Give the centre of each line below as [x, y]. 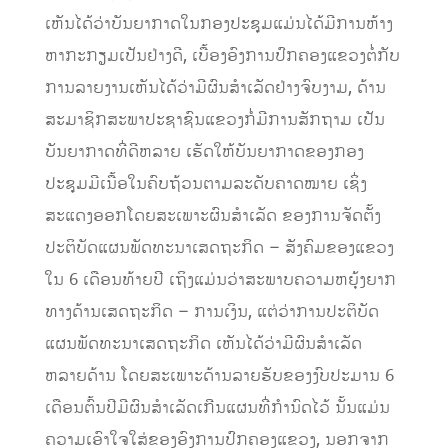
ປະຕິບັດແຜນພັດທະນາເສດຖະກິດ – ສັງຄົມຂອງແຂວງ [219, 247]
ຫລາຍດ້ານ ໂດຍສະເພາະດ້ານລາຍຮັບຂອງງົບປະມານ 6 [219, 375]
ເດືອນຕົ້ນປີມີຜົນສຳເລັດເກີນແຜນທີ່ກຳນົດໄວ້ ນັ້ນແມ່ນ [217, 407]
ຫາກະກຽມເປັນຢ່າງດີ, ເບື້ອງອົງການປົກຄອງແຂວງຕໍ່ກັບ [222, 55]
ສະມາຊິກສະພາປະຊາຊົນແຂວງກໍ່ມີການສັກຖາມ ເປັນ [214, 119]
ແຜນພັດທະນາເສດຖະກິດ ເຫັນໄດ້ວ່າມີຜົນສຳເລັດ [203, 343]
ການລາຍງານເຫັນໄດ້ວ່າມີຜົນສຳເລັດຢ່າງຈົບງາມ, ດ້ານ [215, 87]
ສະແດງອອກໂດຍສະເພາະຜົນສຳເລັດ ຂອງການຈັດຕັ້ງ [212, 215]
